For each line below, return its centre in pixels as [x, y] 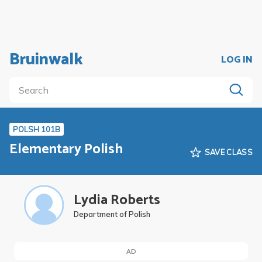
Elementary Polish [66, 149]
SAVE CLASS [228, 152]
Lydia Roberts [117, 200]
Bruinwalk [46, 60]
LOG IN [237, 60]
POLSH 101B [37, 129]
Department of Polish [112, 214]
